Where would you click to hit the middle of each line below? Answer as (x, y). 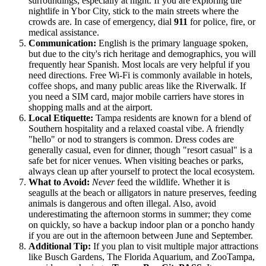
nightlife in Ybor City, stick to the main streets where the (134, 11)
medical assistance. (64, 32)
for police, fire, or (221, 21)
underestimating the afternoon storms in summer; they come (140, 214)
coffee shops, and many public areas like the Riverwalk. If (137, 85)
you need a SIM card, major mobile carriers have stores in (136, 96)
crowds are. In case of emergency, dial (101, 21)
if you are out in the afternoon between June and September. (141, 235)
